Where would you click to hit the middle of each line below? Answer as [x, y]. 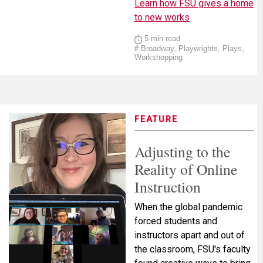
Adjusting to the [182, 151]
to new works [162, 18]
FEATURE [156, 119]
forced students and [176, 221]
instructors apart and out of [190, 235]
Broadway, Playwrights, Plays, [191, 48]
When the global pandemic [188, 207]
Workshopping [159, 57]
